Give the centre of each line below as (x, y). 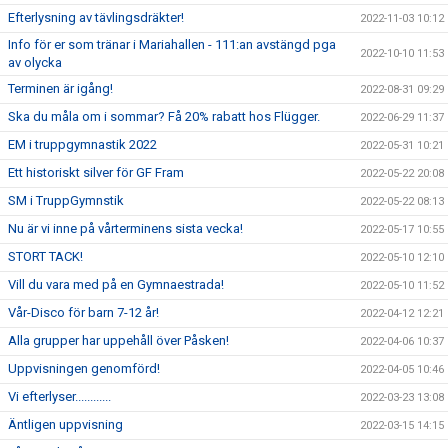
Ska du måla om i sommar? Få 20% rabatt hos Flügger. (164, 117)
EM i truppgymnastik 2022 (82, 145)
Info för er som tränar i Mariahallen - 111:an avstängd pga (172, 45)
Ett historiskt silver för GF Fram (96, 173)
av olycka (35, 63)
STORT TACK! (45, 257)
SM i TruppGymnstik (66, 201)
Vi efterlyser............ (59, 397)
